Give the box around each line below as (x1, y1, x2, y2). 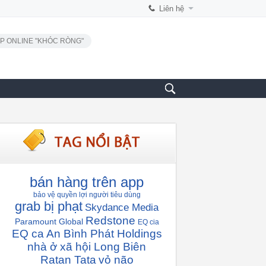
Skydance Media (85, 202, 159, 213)
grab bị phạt (15, 199, 83, 214)
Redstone (85, 214, 135, 227)
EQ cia (137, 218, 159, 226)
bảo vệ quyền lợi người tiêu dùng (33, 191, 141, 199)
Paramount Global (14, 217, 83, 226)
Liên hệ (159, 4, 184, 13)
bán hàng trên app (30, 174, 144, 190)
